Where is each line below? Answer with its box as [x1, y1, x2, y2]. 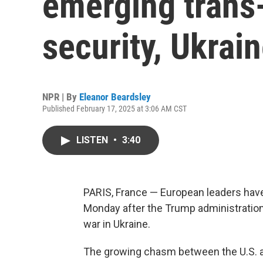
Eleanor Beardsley [79, 91, 151, 103]
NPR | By [42, 91, 79, 103]
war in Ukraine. [83, 218, 150, 230]
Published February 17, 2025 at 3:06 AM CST [42, 104, 187, 113]
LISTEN [76, 134, 110, 146]
